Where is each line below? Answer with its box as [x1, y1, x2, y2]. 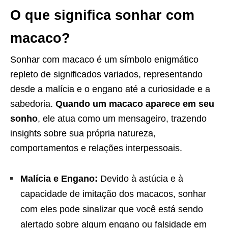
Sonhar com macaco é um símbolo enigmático [10, 54, 198, 65]
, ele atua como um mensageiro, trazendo [38, 113, 207, 124]
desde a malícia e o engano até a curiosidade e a [10, 83, 210, 94]
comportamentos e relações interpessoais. [10, 142, 182, 153]
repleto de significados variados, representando [10, 69, 203, 79]
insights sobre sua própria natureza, [10, 128, 156, 138]
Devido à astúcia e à [98, 173, 183, 184]
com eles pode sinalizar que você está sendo [20, 204, 203, 214]
